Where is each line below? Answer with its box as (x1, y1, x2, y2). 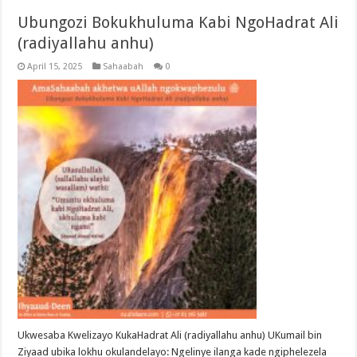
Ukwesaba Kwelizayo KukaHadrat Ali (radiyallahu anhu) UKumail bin (18, 329, 323, 342)
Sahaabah (103, 61, 144, 73)
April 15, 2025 (27, 61, 83, 73)
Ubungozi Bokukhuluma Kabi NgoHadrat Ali (18, 13, 339, 33)
